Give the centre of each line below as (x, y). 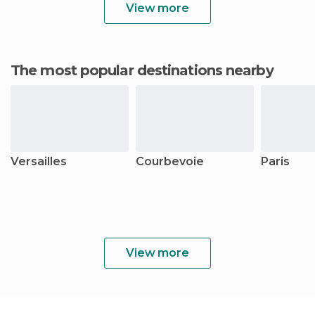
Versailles (39, 161)
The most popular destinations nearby (147, 70)
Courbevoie (170, 161)
